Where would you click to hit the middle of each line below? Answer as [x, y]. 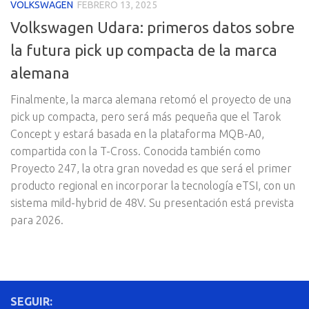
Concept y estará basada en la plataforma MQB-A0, [137, 134]
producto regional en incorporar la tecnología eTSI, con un [153, 186]
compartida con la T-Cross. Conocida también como [136, 151]
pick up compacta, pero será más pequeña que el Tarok [146, 117]
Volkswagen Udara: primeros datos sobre [152, 28]
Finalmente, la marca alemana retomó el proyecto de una [151, 100]
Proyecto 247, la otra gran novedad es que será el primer [151, 169]
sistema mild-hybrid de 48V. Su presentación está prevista [152, 203]
